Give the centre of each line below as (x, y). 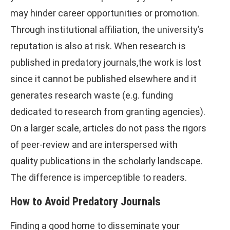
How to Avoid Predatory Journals (85, 201)
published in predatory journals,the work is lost (106, 62)
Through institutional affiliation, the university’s (107, 29)
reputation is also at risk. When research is (98, 46)
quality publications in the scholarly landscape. (107, 161)
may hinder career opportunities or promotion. (105, 13)
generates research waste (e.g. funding (92, 95)
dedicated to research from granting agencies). (108, 111)
